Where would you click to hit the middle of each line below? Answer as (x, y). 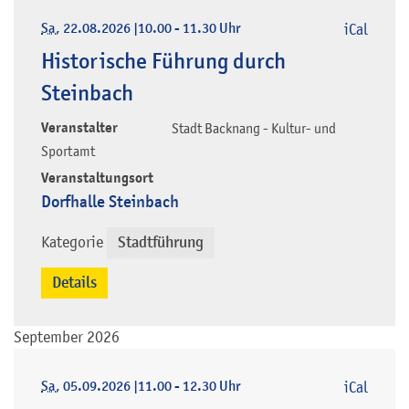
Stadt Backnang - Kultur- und (254, 127)
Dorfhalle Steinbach (110, 202)
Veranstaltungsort (97, 178)
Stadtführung (161, 243)
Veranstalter (79, 128)
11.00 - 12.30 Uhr (189, 387)
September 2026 (67, 337)
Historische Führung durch (163, 62)
